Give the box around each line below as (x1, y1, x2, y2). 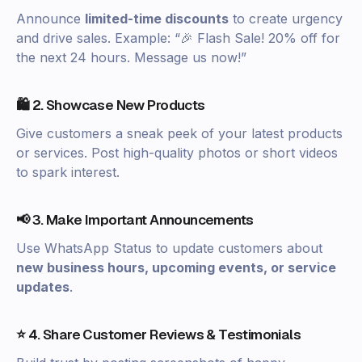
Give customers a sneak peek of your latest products (16, 125, 343, 142)
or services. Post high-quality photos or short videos (16, 145, 338, 162)
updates (16, 279, 69, 296)
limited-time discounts (85, 11, 229, 27)
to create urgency (229, 11, 343, 27)
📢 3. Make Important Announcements (16, 211, 254, 229)
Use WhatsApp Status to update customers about (16, 240, 322, 257)
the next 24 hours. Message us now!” (16, 49, 246, 66)
